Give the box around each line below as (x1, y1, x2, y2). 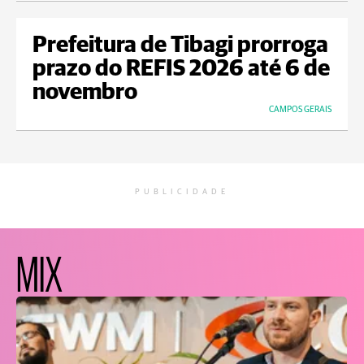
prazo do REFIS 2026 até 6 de (32, 58, 330, 81)
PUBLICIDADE (135, 188, 229, 197)
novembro (32, 81, 137, 105)
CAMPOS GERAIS (269, 105, 331, 115)
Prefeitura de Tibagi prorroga (32, 34, 328, 58)
